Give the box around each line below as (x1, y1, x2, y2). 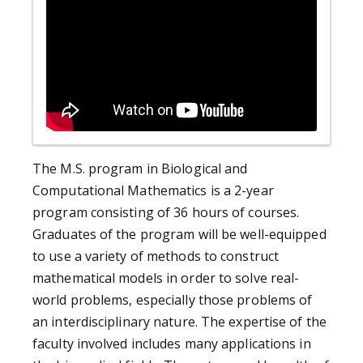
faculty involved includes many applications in (32, 334, 311, 352)
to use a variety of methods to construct (32, 246, 280, 265)
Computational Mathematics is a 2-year (32, 181, 274, 199)
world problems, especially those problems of (32, 290, 313, 309)
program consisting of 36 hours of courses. (32, 203, 300, 221)
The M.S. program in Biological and (32, 159, 248, 177)
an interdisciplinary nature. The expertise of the (32, 312, 327, 331)
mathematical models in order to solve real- (32, 268, 300, 287)
